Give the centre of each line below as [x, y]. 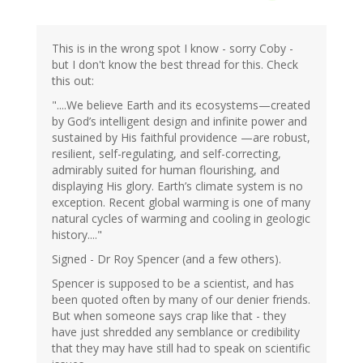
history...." [77, 235]
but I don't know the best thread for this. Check [175, 65]
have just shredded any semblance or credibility [176, 332]
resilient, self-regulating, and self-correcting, [167, 154]
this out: [73, 81]
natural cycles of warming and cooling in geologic [181, 219]
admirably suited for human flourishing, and [166, 170]
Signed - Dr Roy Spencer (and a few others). [167, 259]
